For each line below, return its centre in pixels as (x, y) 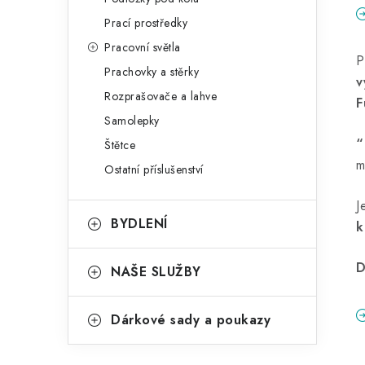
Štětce (120, 145)
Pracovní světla (143, 47)
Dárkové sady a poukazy (191, 320)
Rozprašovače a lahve (161, 96)
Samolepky (132, 121)
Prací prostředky (146, 23)
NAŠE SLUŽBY (156, 272)
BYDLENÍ (139, 224)
